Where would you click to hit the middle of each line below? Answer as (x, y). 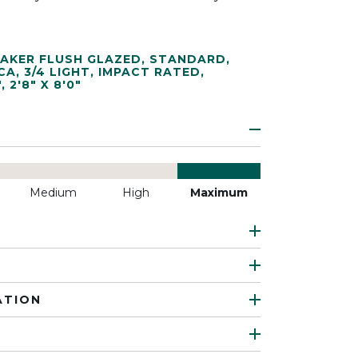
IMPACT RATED (149, 72)
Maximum (219, 193)
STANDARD (188, 59)
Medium (53, 193)
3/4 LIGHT (57, 72)
